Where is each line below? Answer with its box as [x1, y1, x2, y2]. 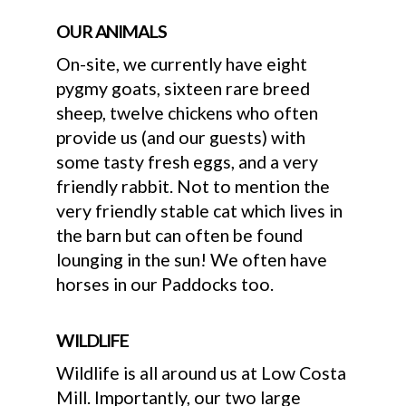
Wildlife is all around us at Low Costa [56, 362, 347, 384]
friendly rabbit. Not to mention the [56, 176, 331, 198]
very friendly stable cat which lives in [56, 200, 343, 222]
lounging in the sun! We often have [56, 249, 328, 271]
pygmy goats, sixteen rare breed [56, 78, 311, 100]
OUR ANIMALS [56, 20, 167, 42]
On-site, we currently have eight [56, 53, 308, 75]
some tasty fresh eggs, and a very [56, 151, 319, 173]
